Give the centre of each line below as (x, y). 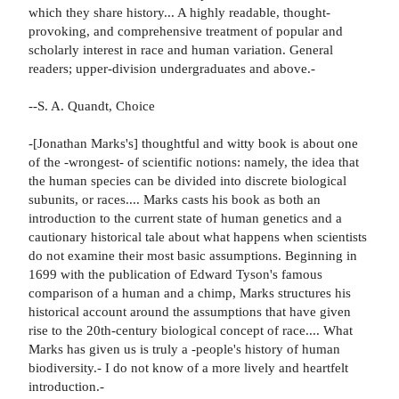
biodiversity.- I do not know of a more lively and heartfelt (188, 368)
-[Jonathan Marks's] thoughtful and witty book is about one (193, 143)
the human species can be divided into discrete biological (187, 181)
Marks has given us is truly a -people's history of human (184, 349)
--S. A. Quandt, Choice (92, 106)
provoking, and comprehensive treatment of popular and (186, 31)
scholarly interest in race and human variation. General (181, 50)
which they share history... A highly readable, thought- (179, 12)
